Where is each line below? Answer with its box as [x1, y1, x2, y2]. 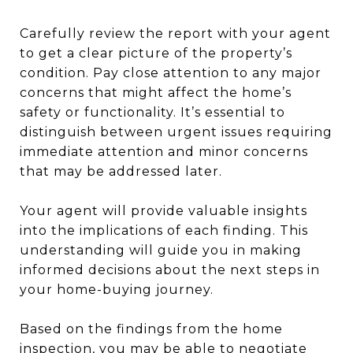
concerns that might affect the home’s [20, 84, 292, 100]
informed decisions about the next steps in [20, 262, 320, 277]
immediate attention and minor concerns [20, 143, 308, 159]
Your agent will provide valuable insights [20, 203, 307, 218]
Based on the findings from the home [20, 321, 283, 336]
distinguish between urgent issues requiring [20, 124, 333, 139]
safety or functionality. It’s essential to [20, 104, 285, 120]
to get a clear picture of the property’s [20, 45, 292, 61]
